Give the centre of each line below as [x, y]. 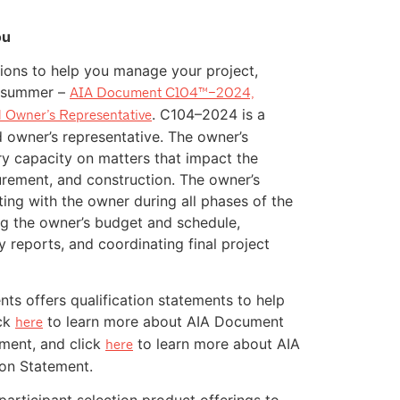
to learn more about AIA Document [163, 321]
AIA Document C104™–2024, [162, 93]
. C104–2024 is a [208, 115]
